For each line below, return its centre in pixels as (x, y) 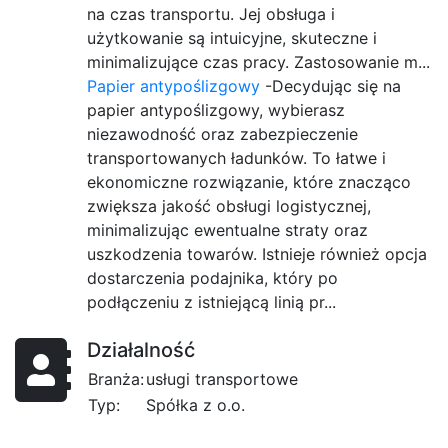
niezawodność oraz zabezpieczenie (222, 134)
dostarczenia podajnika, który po (212, 278)
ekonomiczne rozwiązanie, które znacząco (249, 182)
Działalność (141, 350)
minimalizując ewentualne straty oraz (227, 230)
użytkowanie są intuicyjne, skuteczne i (232, 38)
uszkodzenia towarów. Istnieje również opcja (257, 254)
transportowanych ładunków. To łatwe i (236, 158)
